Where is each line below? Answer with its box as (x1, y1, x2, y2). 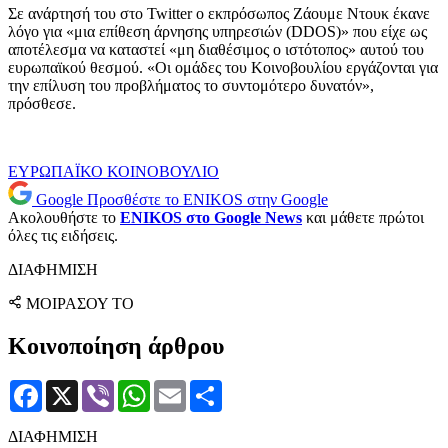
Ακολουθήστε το (8, 209, 120, 227)
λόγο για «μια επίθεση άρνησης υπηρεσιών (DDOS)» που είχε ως (8, 23, 427, 41)
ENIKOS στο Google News (120, 209, 302, 227)
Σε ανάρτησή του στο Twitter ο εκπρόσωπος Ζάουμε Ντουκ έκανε (8, 5, 430, 23)
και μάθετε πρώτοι (302, 209, 424, 227)
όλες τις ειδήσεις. (8, 227, 118, 245)
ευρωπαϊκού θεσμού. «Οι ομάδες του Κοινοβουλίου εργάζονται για (8, 59, 438, 77)
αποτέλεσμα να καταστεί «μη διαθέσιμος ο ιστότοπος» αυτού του (8, 41, 424, 59)
